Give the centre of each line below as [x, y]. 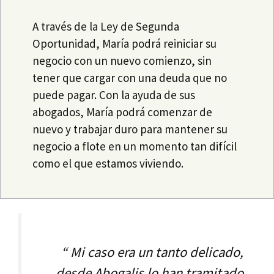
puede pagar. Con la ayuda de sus [114, 94]
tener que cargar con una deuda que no [130, 77]
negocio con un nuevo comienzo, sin [122, 60]
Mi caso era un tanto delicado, [155, 252]
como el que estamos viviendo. [108, 163]
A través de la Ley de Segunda [106, 26]
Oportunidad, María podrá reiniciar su [125, 43]
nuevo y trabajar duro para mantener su [130, 129]
